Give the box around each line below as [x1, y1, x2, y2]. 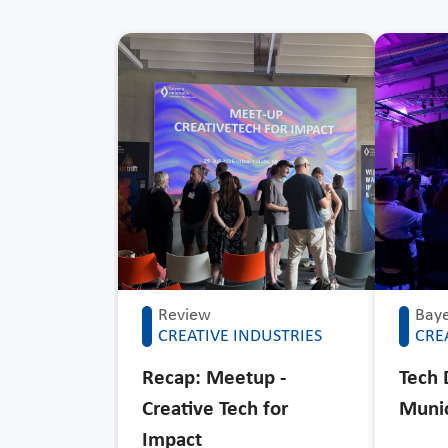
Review [158, 305, 211, 325]
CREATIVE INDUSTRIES [158, 326, 322, 346]
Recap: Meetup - [142, 367, 286, 389]
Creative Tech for [142, 398, 288, 420]
